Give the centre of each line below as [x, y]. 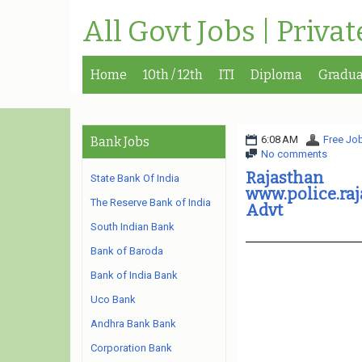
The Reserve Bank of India [151, 202]
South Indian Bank [133, 227]
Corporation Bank [131, 348]
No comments [294, 154]
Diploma [276, 75]
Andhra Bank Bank [133, 324]
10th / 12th [173, 75]
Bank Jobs [120, 142]
